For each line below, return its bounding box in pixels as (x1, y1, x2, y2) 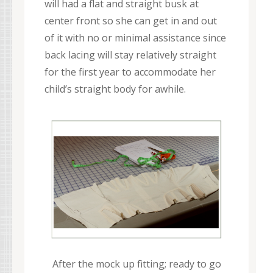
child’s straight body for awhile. (44, 82, 186, 96)
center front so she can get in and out (44, 13, 217, 27)
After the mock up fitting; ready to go (52, 257, 221, 271)
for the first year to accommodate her (44, 65, 216, 79)
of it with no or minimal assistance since (44, 30, 226, 44)
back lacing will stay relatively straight (44, 48, 216, 62)
